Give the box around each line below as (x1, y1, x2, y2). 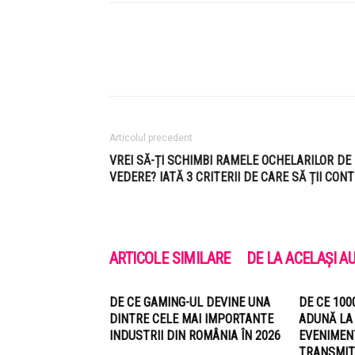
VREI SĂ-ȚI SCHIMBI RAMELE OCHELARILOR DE (109, 153, 351, 168)
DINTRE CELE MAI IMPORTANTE (109, 311, 273, 326)
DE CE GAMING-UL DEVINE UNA (109, 295, 270, 310)
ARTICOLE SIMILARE (109, 249, 231, 268)
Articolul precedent (109, 132, 193, 143)
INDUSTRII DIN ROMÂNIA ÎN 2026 (109, 328, 281, 343)
